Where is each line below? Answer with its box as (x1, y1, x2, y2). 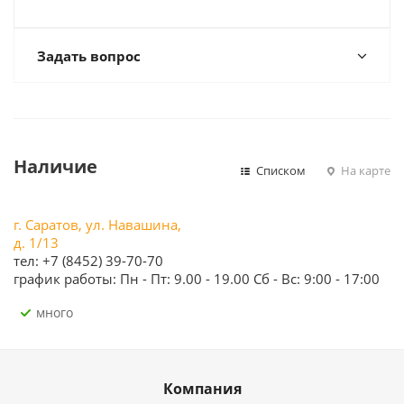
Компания (162, 379, 242, 399)
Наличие (14, 154, 97, 179)
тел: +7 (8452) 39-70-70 (14, 252, 163, 270)
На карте (338, 162, 390, 179)
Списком (253, 162, 306, 179)
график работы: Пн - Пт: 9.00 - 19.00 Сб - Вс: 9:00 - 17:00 (14, 270, 380, 288)
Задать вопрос (37, 47, 141, 65)
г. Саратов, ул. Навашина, (14, 216, 181, 234)
